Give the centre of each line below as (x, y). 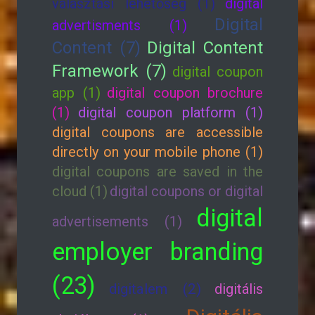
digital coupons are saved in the (157, 172)
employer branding (157, 252)
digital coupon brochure (185, 93)
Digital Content (205, 48)
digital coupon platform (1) (171, 112)
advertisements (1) (117, 221)
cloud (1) (80, 191)
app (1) (76, 93)
